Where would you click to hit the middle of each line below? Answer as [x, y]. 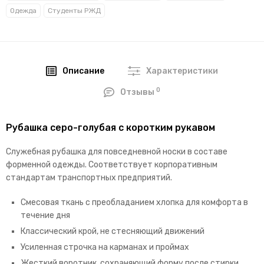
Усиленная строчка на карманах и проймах [105, 247]
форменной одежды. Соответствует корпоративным [112, 165]
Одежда [23, 11]
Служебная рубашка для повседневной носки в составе [117, 152]
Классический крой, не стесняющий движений [113, 232]
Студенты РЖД [74, 11]
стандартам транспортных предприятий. [89, 178]
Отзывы [138, 93]
